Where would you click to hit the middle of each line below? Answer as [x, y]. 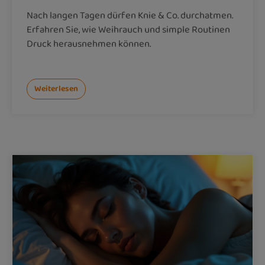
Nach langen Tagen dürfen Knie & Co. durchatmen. [130, 15]
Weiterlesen [56, 89]
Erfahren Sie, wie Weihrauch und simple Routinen [128, 30]
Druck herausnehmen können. [89, 44]
